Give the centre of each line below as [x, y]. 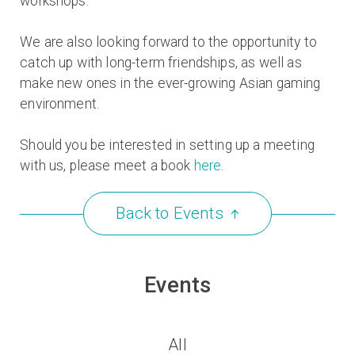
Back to [145, 214]
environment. [60, 104]
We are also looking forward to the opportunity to [169, 42]
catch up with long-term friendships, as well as [161, 63]
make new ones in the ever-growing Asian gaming [170, 83]
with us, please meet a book [107, 166]
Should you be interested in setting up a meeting [167, 145]
